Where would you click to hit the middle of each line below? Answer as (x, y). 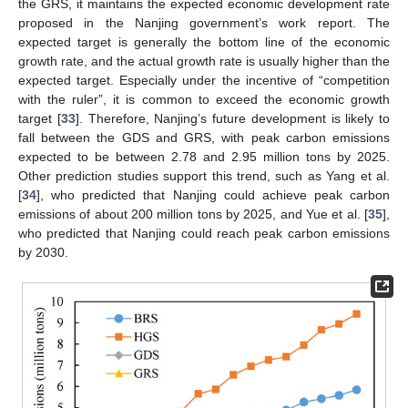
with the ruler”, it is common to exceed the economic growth (204, 99)
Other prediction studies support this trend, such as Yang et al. (204, 175)
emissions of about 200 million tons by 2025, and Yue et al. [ (193, 214)
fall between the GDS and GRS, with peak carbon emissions (204, 137)
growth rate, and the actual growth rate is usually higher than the (204, 61)
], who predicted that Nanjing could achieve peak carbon (213, 194)
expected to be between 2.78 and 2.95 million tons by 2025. (204, 156)
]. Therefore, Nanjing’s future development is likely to (232, 118)
